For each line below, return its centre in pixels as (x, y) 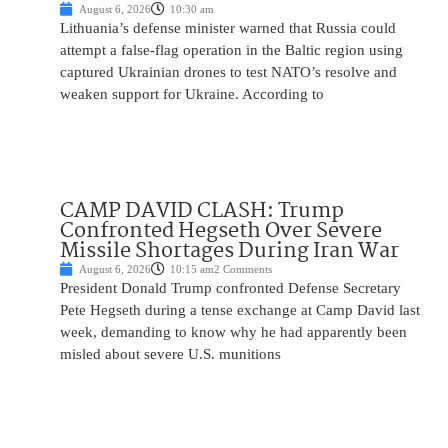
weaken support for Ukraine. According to (192, 94)
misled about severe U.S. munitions (170, 354)
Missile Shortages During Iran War (229, 251)
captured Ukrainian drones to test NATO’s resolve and (228, 72)
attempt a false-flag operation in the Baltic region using (231, 50)
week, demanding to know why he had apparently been (233, 332)
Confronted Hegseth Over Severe (221, 231)
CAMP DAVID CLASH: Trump (202, 211)
